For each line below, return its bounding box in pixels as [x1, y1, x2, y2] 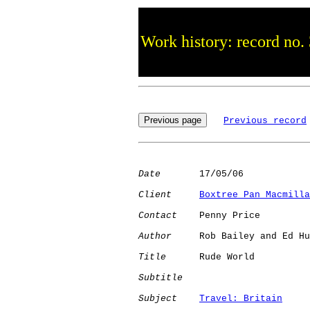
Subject [138, 293, 177, 304]
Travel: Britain [199, 293, 282, 304]
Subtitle [138, 272, 183, 283]
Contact [138, 210, 177, 221]
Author [138, 230, 172, 241]
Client [138, 189, 172, 200]
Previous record [224, 115, 307, 126]
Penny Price [177, 210, 260, 221]
